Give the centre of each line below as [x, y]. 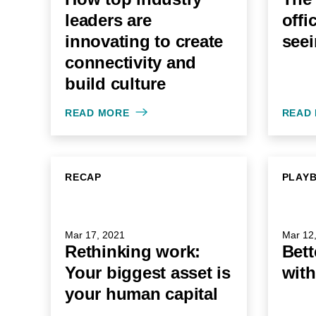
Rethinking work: [133, 251]
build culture [115, 84]
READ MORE [97, 113]
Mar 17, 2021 [95, 235]
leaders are [108, 20]
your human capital [141, 294]
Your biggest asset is [148, 273]
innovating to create [144, 41]
